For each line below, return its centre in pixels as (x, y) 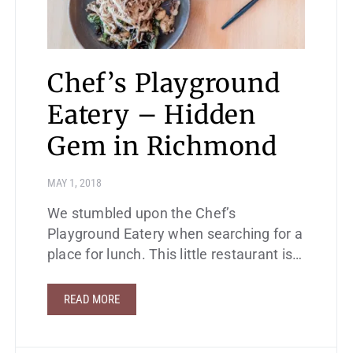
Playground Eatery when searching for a (175, 234)
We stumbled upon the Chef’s (142, 214)
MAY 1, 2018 (74, 183)
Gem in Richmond (162, 147)
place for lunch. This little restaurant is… (175, 255)
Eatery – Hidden (152, 115)
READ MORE (92, 300)
